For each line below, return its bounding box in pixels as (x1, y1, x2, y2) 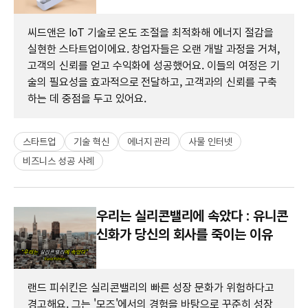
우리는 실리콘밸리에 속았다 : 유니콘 (96, 207, 288, 224)
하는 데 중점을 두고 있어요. (27, 91, 147, 105)
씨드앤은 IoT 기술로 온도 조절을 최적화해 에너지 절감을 (27, 25, 274, 39)
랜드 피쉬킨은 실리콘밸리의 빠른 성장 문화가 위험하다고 (27, 280, 274, 294)
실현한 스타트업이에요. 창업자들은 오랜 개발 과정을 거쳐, (27, 42, 280, 56)
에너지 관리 (126, 135, 171, 147)
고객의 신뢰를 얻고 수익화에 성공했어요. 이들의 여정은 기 (27, 58, 280, 72)
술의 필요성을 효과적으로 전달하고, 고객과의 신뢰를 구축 (27, 75, 277, 89)
